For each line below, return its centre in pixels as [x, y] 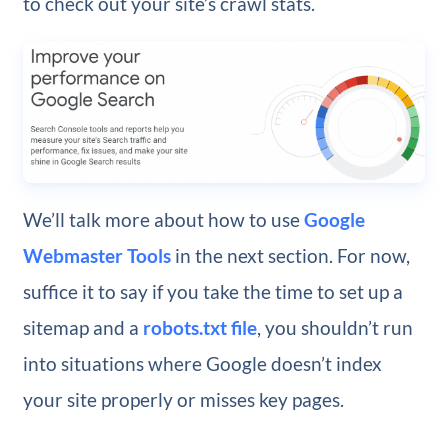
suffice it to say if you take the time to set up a [212, 291]
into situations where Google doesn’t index [202, 363]
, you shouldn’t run [334, 327]
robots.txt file [199, 327]
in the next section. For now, [290, 255]
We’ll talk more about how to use [163, 219]
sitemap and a [82, 327]
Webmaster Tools [96, 255]
